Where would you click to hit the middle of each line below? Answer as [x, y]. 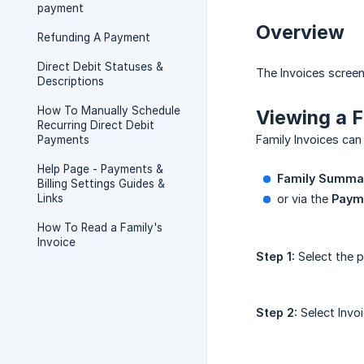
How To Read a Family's [100, 227]
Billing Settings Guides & [101, 184]
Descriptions [71, 81]
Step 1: [275, 257]
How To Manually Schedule [109, 110]
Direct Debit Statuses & [100, 67]
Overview [300, 32]
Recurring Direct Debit [96, 125]
